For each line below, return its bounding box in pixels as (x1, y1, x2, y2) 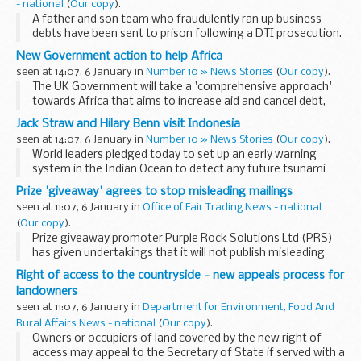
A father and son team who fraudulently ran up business (32, 13, 322, 26)
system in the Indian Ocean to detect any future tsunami (32, 163, 326, 176)
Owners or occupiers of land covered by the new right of (32, 332, 322, 345)
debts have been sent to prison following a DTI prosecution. (32, 27, 342, 40)
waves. (32, 177, 68, 190)
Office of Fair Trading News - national (143, 201, 322, 213)
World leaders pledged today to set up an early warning (32, 148, 317, 161)
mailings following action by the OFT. (32, 261, 230, 274)
